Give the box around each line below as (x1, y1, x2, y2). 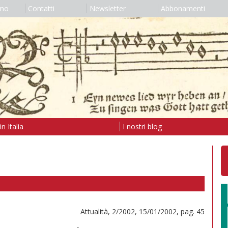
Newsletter (89, 4, 126, 13)
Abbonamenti (160, 4, 205, 13)
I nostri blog (122, 121, 162, 131)
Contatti (27, 4, 54, 13)
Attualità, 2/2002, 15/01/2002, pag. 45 (80, 206, 205, 216)
